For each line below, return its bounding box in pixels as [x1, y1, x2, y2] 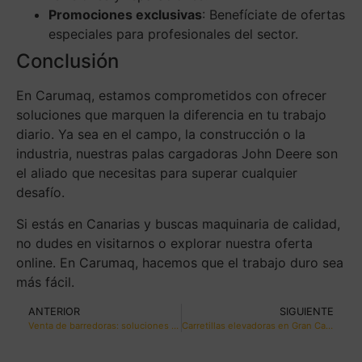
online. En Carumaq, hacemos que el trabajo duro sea [16, 255, 343, 271]
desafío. [16, 184, 65, 201]
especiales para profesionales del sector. [48, 26, 298, 43]
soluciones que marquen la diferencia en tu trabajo [16, 107, 326, 124]
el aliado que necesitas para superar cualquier [16, 165, 297, 182]
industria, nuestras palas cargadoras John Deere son [16, 145, 338, 162]
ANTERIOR [28, 305, 80, 318]
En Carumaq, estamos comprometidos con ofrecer [16, 87, 326, 104]
